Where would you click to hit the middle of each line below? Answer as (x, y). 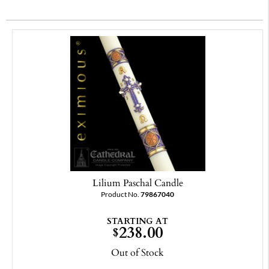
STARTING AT (138, 221)
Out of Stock (138, 252)
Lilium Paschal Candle (138, 183)
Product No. (121, 195)
